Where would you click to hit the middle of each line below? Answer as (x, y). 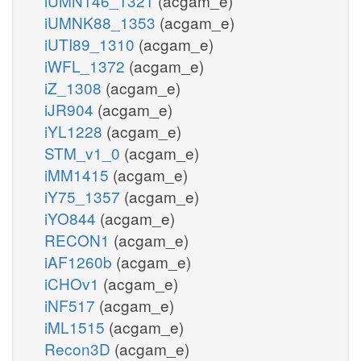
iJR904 (71, 109)
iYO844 (72, 218)
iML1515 (77, 326)
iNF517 (72, 305)
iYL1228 (75, 131)
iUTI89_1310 (91, 44)
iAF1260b (80, 261)
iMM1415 (79, 174)
